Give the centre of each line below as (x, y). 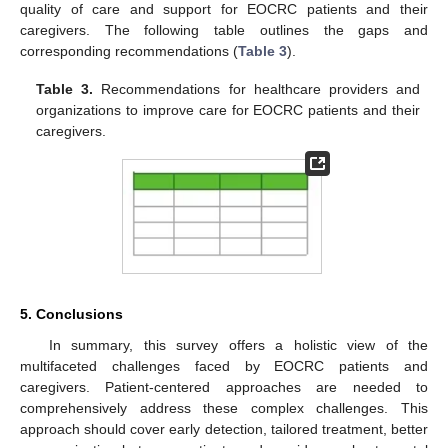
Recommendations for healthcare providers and (256, 88)
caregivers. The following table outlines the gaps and (224, 29)
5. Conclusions (71, 314)
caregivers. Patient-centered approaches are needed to (224, 387)
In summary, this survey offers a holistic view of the (238, 345)
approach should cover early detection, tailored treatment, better (224, 429)
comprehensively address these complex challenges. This (224, 408)
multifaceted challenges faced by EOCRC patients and (224, 366)
